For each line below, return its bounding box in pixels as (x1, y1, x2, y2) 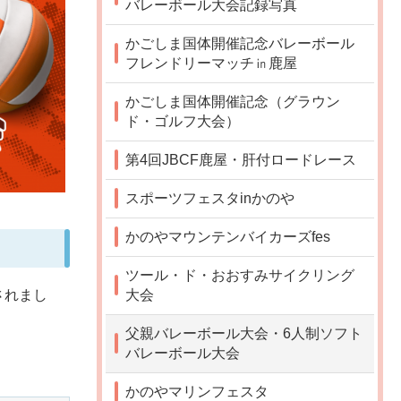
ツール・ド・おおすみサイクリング (125, 267, 354, 283)
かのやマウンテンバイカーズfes (125, 228, 330, 244)
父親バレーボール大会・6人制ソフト (125, 325, 363, 341)
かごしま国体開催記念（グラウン (125, 93, 340, 109)
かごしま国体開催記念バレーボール (125, 35, 354, 51)
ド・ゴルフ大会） (125, 113, 240, 129)
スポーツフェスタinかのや (125, 190, 294, 206)
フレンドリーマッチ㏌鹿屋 (125, 55, 297, 71)
